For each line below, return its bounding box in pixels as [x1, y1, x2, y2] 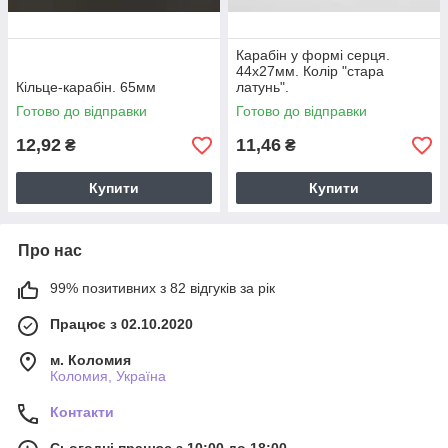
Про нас [18, 242, 82, 259]
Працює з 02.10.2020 [50, 316, 193, 332]
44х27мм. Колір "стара [236, 63, 384, 79]
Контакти [50, 404, 114, 420]
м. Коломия [50, 352, 131, 368]
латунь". [236, 79, 289, 95]
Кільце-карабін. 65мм [16, 79, 156, 95]
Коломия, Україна [50, 368, 166, 384]
